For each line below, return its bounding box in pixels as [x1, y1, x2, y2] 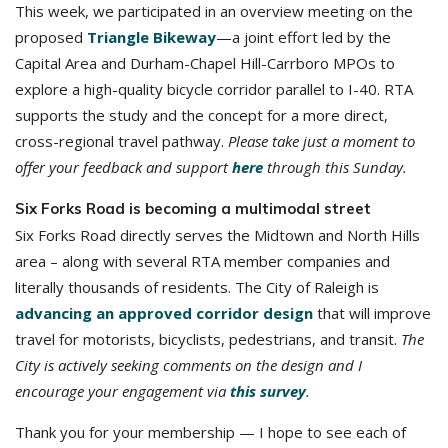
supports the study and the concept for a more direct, [15, 105, 388, 125]
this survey [230, 381, 306, 401]
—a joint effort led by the [216, 27, 391, 47]
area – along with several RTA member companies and [15, 251, 390, 271]
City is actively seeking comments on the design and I [15, 355, 362, 375]
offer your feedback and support [15, 157, 228, 177]
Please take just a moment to [228, 131, 415, 151]
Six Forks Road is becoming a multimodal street [15, 199, 371, 218]
